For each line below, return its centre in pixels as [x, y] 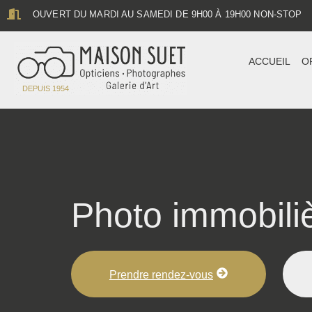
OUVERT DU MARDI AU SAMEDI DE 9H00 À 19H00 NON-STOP [167, 14]
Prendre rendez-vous [161, 275]
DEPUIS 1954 [46, 89]
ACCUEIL [270, 61]
